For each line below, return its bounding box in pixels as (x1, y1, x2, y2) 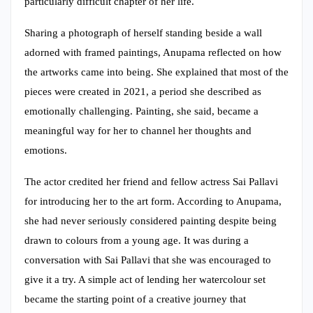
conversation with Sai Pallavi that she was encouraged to (24, 254, 271, 265)
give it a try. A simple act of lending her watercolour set (24, 273, 265, 285)
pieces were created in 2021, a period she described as (24, 85, 261, 97)
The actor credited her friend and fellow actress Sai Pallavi (24, 175, 278, 187)
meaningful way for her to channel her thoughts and (24, 124, 252, 136)
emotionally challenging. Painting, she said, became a (24, 105, 259, 117)
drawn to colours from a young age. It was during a (24, 234, 249, 246)
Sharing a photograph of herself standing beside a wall (24, 27, 262, 38)
